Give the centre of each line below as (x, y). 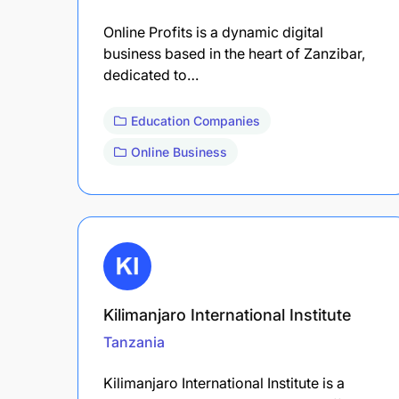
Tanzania (134, 342)
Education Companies (195, 120)
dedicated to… (151, 74)
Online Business (179, 151)
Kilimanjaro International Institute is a (224, 383)
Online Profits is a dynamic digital (213, 32)
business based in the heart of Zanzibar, (234, 53)
